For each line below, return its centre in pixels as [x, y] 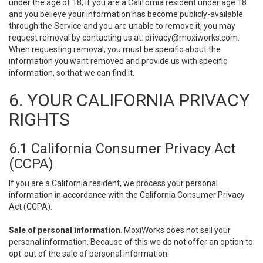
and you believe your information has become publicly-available [126, 14]
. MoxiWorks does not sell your [176, 230]
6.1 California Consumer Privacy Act [122, 149]
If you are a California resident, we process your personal [113, 183]
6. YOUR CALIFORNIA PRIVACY [129, 100]
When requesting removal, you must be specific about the [115, 49]
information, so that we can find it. [72, 73]
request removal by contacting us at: [77, 38]
